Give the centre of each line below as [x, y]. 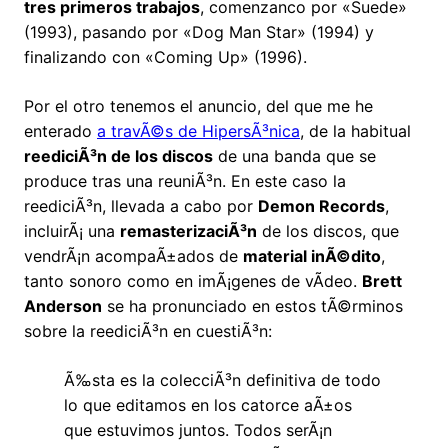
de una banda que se [294, 156]
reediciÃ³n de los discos [118, 156]
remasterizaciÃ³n [188, 231]
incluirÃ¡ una [72, 231]
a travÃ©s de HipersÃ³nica [198, 131]
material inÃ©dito [312, 256]
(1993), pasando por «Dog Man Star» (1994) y [199, 32]
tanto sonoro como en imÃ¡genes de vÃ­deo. [193, 281]
